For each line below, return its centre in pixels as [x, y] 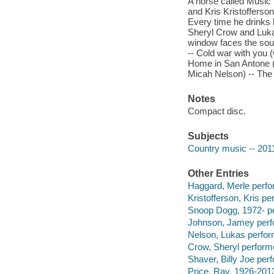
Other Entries [218, 174]
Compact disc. [217, 111]
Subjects [208, 136]
